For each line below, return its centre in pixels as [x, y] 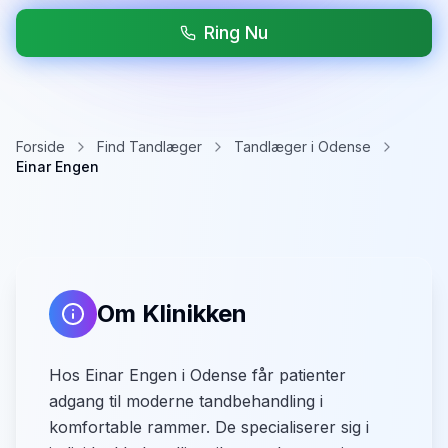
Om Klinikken [172, 313]
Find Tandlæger [149, 146]
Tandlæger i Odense [302, 146]
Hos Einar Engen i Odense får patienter [197, 375]
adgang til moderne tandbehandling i [186, 401]
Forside [40, 146]
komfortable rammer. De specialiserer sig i [209, 427]
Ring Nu [236, 32]
